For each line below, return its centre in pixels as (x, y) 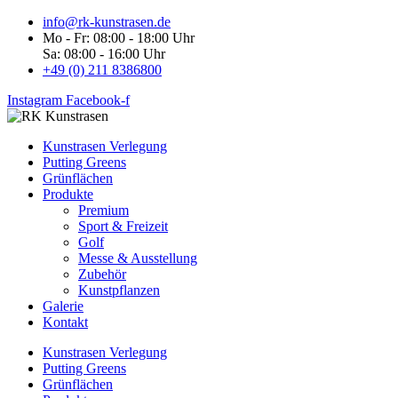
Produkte (68, 194)
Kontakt (65, 322)
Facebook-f (98, 100)
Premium (103, 210)
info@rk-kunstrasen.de (107, 22)
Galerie (63, 306)
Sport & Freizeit (123, 226)
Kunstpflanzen (119, 290)
